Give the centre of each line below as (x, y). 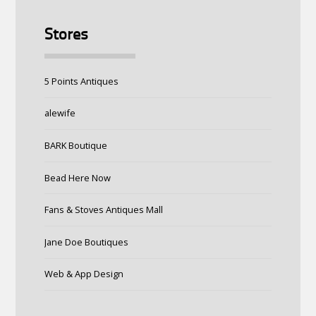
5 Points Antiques (81, 81)
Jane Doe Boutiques (86, 242)
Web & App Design (84, 274)
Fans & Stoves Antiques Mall (103, 210)
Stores (66, 36)
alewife (60, 113)
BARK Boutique (75, 145)
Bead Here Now (77, 177)
